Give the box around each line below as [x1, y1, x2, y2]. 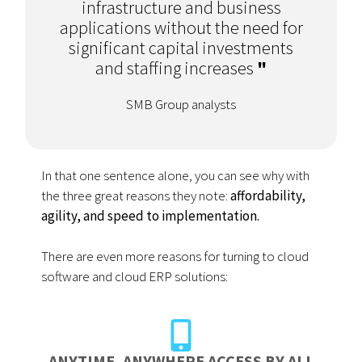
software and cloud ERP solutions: [41, 267, 229, 286]
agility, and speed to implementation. [41, 207, 263, 225]
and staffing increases [95, 57, 254, 80]
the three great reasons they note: [41, 187, 229, 205]
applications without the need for [59, 16, 303, 40]
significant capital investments [69, 36, 293, 60]
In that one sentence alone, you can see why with [41, 166, 310, 185]
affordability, [228, 187, 306, 205]
